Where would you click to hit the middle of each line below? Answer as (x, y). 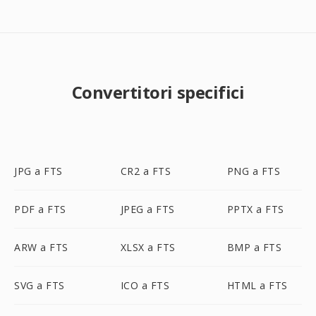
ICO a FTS (145, 285)
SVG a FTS (39, 285)
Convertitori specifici (158, 92)
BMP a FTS (254, 247)
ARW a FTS (41, 247)
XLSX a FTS (148, 247)
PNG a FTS (254, 171)
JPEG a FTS (147, 209)
